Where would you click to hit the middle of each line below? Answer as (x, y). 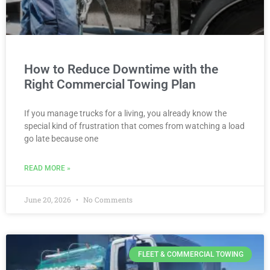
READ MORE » (47, 168)
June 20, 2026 (49, 199)
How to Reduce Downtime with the (121, 69)
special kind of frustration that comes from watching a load (134, 126)
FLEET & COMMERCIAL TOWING (190, 255)
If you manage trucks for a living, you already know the (125, 113)
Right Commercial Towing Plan (110, 84)
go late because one (61, 139)
